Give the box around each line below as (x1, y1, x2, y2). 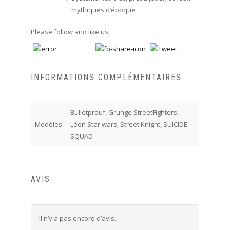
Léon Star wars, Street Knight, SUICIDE (70, 120, 187, 129)
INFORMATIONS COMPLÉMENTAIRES (30, 72, 182, 83)
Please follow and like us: (30, 27, 110, 37)
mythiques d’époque (71, 5, 136, 14)
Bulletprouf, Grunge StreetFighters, (70, 108, 179, 118)
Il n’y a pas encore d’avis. (39, 213, 116, 223)
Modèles (34, 120, 62, 129)
